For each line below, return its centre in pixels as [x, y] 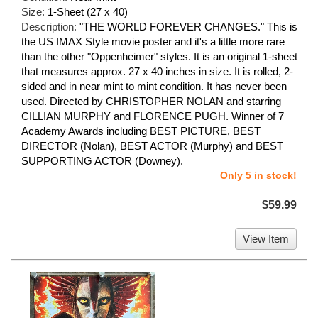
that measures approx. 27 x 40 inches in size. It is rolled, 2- [157, 71]
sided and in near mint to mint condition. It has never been [154, 86]
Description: [50, 26]
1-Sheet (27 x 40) [88, 11]
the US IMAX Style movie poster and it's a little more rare [153, 41]
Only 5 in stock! [258, 175]
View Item [266, 238]
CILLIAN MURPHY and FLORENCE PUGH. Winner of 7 [153, 116]
